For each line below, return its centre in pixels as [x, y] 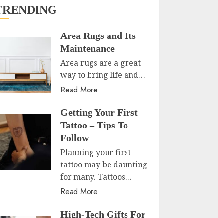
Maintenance [88, 48]
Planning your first [96, 152]
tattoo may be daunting [104, 164]
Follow [75, 138]
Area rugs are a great [101, 63]
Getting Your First [99, 112]
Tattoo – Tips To [94, 125]
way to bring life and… [103, 75]
